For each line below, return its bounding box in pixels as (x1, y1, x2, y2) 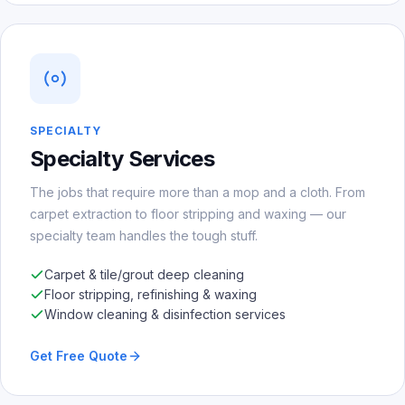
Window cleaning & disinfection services (44, 306, 286, 322)
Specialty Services (30, 145, 215, 172)
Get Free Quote (30, 347, 127, 363)
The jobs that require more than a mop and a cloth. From (30, 184, 365, 200)
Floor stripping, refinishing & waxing (44, 286, 257, 302)
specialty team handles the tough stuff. (30, 227, 258, 243)
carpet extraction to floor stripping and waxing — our (30, 205, 346, 221)
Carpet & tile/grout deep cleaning (44, 266, 244, 282)
